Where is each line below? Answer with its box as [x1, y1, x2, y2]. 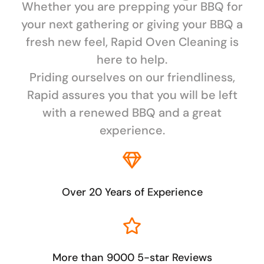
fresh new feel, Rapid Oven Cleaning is [25, 34, 239, 50]
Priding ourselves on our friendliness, [29, 70, 235, 85]
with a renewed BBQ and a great [42, 105, 222, 121]
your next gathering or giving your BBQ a [21, 16, 243, 32]
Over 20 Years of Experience [61, 185, 203, 200]
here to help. [97, 52, 167, 68]
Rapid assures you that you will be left [27, 87, 237, 103]
